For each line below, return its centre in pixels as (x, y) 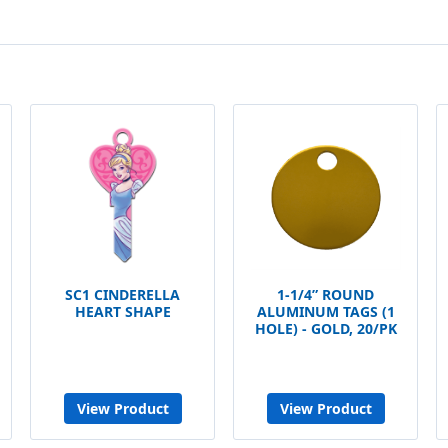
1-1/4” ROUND (325, 294)
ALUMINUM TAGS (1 (325, 311)
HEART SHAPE (122, 311)
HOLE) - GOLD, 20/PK (325, 328)
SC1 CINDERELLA (122, 294)
